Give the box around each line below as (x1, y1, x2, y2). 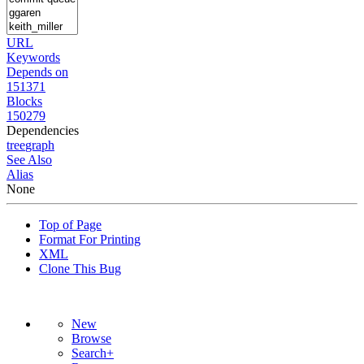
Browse (71, 331, 111, 345)
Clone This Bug (39, 261, 121, 275)
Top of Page (39, 217, 102, 232)
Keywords (6, 50, 60, 64)
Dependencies (6, 123, 79, 137)
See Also (6, 152, 52, 167)
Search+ (71, 345, 114, 360)
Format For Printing (39, 232, 141, 246)
